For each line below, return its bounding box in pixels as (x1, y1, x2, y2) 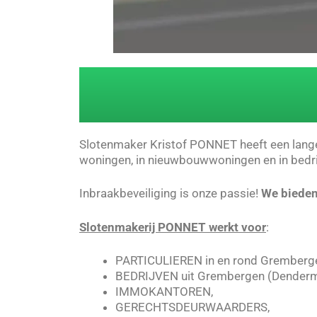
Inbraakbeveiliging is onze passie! (79, 186, 261, 201)
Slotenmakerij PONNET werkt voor (79, 219, 266, 234)
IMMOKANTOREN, (115, 284, 213, 299)
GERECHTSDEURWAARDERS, (115, 300, 270, 315)
